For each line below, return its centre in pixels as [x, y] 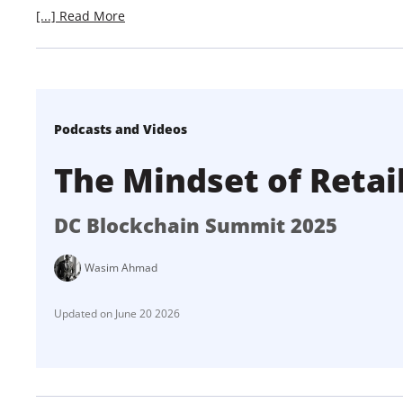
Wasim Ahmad [121, 268]
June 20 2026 [148, 313]
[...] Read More [81, 15]
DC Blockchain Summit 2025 [196, 224]
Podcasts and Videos [121, 129]
